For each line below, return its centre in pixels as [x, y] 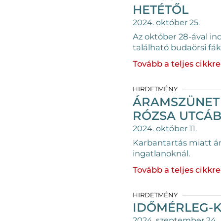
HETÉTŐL [160, 10]
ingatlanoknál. [161, 153]
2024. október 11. [165, 128]
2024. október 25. [166, 22]
